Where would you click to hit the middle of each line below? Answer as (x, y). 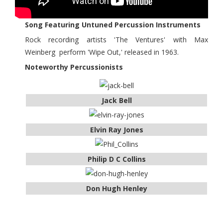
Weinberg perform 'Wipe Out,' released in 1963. (102, 52)
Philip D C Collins (116, 159)
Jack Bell (116, 100)
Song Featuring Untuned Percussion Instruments (113, 25)
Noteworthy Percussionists (74, 67)
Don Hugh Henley (116, 188)
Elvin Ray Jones (116, 130)
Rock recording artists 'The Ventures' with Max (116, 40)
